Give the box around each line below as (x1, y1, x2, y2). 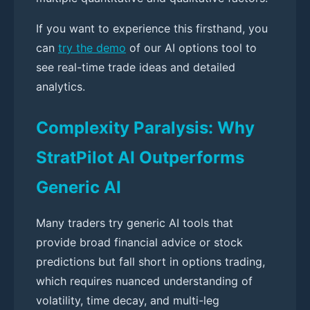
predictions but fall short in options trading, (36, 254, 265, 268)
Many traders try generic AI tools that (36, 215, 233, 230)
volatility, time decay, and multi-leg (36, 293, 219, 307)
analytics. (36, 79, 85, 93)
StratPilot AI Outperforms (36, 147, 244, 167)
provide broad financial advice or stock (36, 235, 243, 249)
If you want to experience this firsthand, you (36, 21, 268, 35)
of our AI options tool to (126, 40, 257, 55)
